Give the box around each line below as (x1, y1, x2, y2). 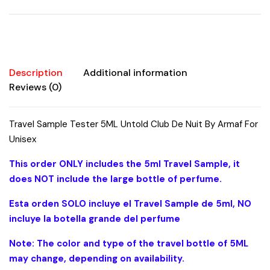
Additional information (83, 66, 187, 80)
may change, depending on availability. (9, 253, 184, 265)
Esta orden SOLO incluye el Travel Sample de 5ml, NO (9, 198, 251, 210)
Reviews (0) (9, 81, 61, 94)
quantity (28, 39, 66, 52)
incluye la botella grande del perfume (9, 213, 180, 225)
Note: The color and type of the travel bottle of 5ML (9, 237, 248, 250)
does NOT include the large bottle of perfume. (9, 173, 222, 186)
